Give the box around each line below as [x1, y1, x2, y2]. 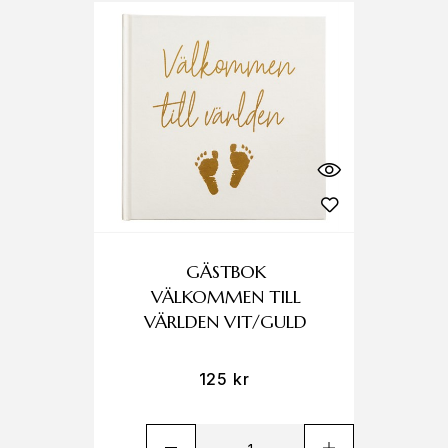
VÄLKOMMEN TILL [150, 285, 301, 308]
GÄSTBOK [185, 260, 266, 283]
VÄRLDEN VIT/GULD [144, 310, 308, 333]
